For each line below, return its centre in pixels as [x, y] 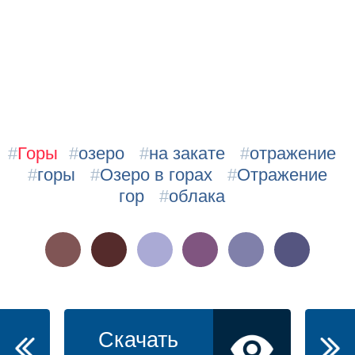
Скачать [138, 340]
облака [197, 197]
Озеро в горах [156, 175]
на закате [187, 154]
